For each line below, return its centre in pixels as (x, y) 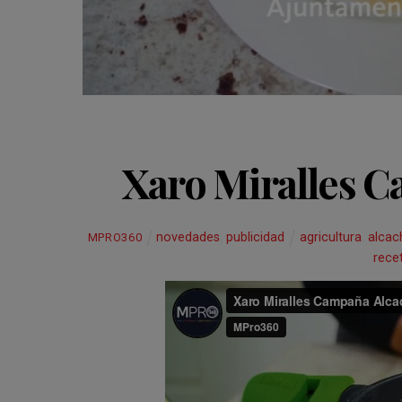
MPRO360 (115, 237)
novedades (188, 237)
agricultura (330, 237)
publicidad (255, 237)
